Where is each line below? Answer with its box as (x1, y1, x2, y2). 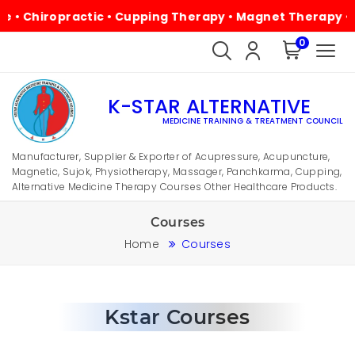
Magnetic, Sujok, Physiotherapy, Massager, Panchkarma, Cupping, (12, 165, 342, 178)
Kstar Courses (105, 305, 250, 329)
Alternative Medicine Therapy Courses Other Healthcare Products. (12, 180, 338, 193)
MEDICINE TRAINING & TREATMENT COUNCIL (162, 114, 343, 127)
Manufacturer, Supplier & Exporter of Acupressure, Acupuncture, (12, 150, 330, 163)
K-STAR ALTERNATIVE (108, 92, 311, 120)
